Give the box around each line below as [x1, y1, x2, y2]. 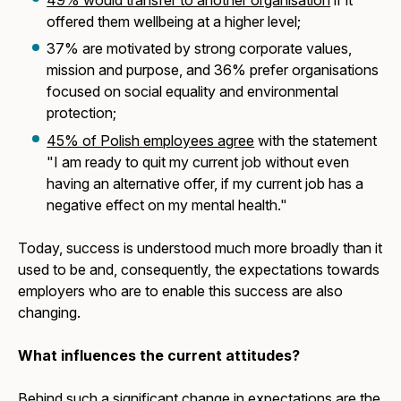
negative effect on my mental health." [47, 195, 288, 214]
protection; [47, 104, 117, 123]
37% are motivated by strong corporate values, [47, 39, 353, 58]
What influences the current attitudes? [18, 346, 301, 364]
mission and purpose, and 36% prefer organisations [47, 61, 380, 80]
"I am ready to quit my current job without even [47, 152, 350, 171]
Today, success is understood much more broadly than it [18, 238, 383, 257]
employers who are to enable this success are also [18, 281, 344, 300]
